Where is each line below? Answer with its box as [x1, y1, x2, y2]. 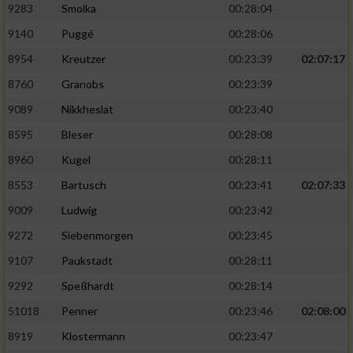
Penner [61, 304, 98, 318]
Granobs [61, 77, 104, 91]
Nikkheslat [61, 102, 113, 117]
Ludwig [61, 203, 97, 217]
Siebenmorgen [61, 229, 133, 243]
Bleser [61, 128, 93, 142]
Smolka [61, 2, 96, 16]
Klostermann [61, 329, 125, 344]
